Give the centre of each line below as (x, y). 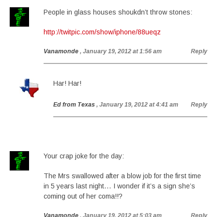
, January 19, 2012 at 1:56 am (121, 51)
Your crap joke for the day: (84, 156)
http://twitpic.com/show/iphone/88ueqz (102, 32)
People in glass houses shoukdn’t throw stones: (118, 12)
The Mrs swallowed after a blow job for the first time (122, 176)
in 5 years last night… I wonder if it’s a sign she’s (119, 186)
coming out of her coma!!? (83, 196)
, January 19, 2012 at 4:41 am (137, 105)
